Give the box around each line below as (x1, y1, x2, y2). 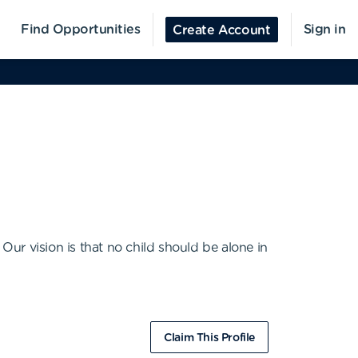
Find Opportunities (21, 23, 141, 36)
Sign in (303, 23, 345, 36)
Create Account (173, 24, 271, 37)
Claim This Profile (164, 332, 255, 344)
